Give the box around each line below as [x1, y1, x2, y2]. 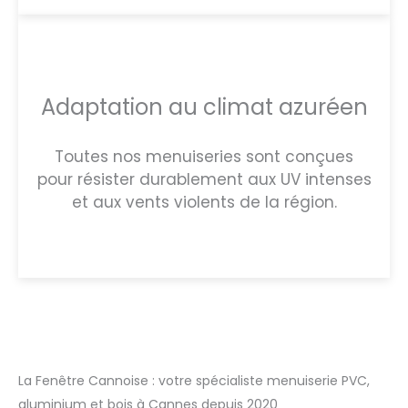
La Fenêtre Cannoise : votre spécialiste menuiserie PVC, [18, 371, 370, 390]
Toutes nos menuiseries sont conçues [55, 145, 353, 168]
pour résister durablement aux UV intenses [36, 168, 372, 190]
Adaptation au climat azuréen [40, 91, 368, 122]
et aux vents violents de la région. [71, 190, 337, 213]
